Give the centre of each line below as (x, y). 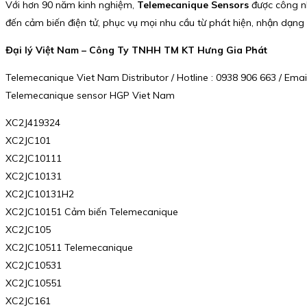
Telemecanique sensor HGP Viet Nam (90, 96)
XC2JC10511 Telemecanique (69, 248)
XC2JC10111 (34, 159)
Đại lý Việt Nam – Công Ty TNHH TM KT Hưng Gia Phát (136, 50)
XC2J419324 (33, 123)
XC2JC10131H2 (40, 194)
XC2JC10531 (34, 266)
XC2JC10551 (34, 283)
